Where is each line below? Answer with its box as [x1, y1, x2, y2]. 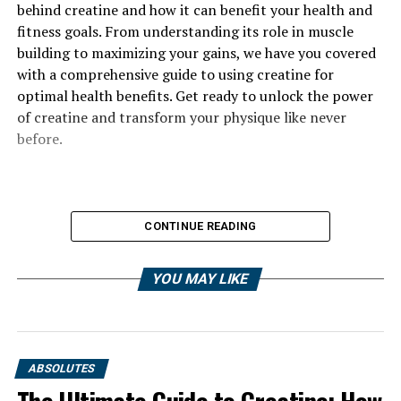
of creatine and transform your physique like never [16, 107, 346, 127]
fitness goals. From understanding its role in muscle [16, 21, 354, 41]
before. [16, 129, 63, 149]
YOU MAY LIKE [150, 270, 252, 287]
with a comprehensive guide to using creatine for [16, 64, 334, 84]
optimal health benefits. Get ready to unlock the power [16, 86, 373, 106]
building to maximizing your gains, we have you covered [16, 43, 376, 63]
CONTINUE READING [144, 219, 257, 233]
